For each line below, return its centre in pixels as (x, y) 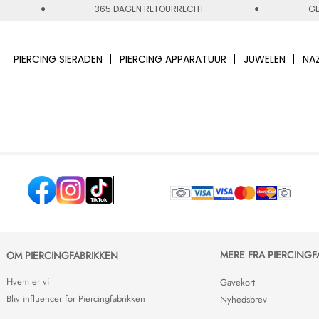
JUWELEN (264, 59)
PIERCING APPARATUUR (173, 59)
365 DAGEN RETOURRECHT (150, 9)
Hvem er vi (28, 281)
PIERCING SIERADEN (58, 59)
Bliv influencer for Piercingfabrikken (76, 298)
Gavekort (237, 282)
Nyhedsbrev (244, 299)
